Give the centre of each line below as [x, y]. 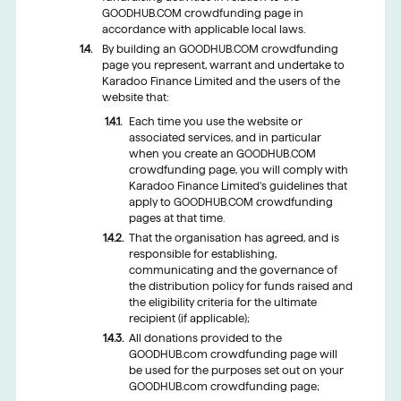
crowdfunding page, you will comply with [238, 170]
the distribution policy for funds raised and [240, 286]
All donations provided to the [205, 338]
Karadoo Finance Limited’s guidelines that [238, 186]
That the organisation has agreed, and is [234, 238]
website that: [135, 97]
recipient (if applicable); [189, 319]
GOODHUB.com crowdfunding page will [233, 354]
